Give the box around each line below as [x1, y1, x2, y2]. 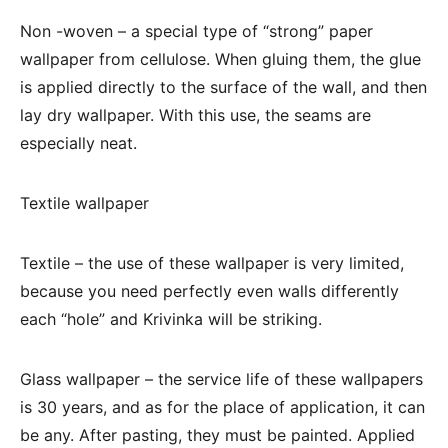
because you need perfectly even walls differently [20, 281, 399, 301]
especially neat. [20, 133, 137, 153]
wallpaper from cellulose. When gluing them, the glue [20, 49, 421, 69]
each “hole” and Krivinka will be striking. [20, 309, 322, 329]
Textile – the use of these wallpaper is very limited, [20, 253, 404, 273]
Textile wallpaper [20, 193, 149, 213]
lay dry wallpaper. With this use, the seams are [20, 105, 371, 125]
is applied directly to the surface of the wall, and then [20, 77, 427, 97]
